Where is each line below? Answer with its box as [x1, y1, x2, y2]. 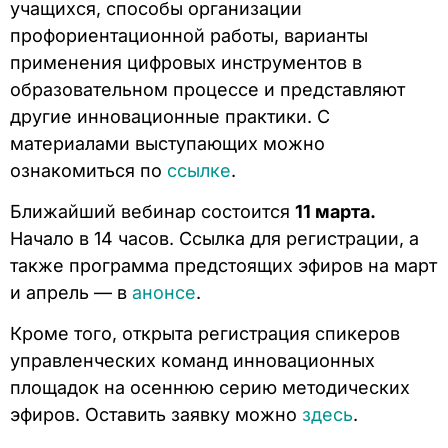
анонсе [132, 281, 196, 303]
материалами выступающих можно [10, 132, 325, 154]
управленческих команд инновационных [10, 350, 375, 372]
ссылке [167, 159, 231, 181]
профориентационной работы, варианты [10, 24, 368, 46]
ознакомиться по [10, 159, 167, 181]
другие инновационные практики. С [10, 105, 330, 127]
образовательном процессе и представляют [10, 78, 405, 100]
